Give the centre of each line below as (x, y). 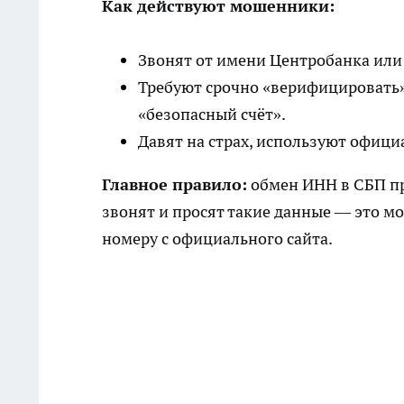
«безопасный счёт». (212, 115)
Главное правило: (174, 185)
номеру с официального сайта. (217, 239)
